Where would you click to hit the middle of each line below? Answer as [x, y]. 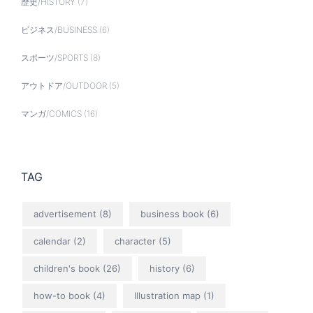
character [135, 241]
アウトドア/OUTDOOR [64, 86]
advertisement [65, 214]
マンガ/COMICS [51, 114]
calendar [52, 241]
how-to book [62, 296]
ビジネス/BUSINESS [59, 30]
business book [172, 214]
